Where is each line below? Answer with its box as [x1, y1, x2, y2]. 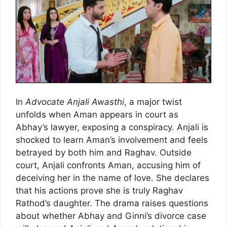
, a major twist [124, 97, 182, 107]
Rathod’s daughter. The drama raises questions [16, 198, 208, 209]
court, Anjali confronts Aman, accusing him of [16, 160, 201, 171]
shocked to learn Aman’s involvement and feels [16, 135, 208, 145]
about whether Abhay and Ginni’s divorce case [16, 211, 206, 221]
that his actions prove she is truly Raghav [16, 185, 183, 196]
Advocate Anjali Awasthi [25, 97, 124, 107]
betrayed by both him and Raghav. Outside [16, 147, 192, 158]
